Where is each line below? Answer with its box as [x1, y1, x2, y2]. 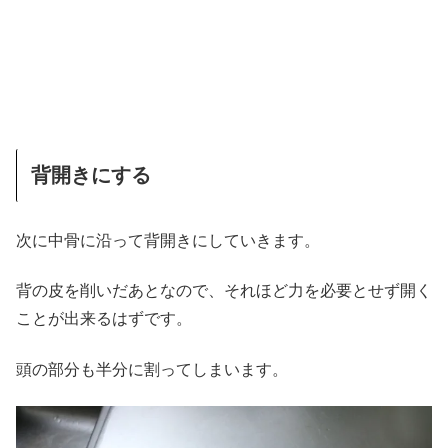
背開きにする [31, 163, 151, 186]
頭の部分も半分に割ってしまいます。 [16, 360, 288, 378]
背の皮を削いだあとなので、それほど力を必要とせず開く [16, 282, 432, 300]
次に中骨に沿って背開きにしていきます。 [16, 231, 320, 249]
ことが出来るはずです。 [16, 310, 192, 328]
